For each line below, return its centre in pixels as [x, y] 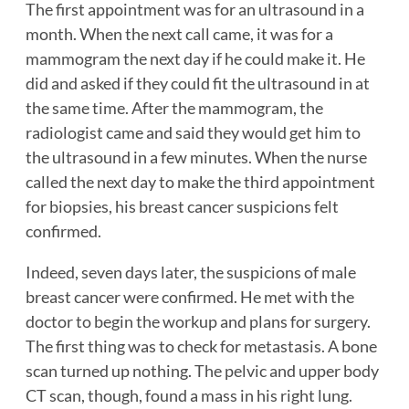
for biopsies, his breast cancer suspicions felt [182, 207]
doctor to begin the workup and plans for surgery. [198, 322]
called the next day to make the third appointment [200, 182]
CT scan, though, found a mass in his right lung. [189, 396]
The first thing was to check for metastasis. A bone [201, 346]
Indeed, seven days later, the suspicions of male [191, 273]
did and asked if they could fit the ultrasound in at [198, 84]
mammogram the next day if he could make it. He [195, 59]
